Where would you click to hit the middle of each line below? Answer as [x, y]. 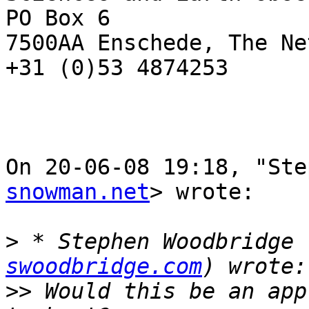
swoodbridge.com [104, 267]
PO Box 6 [58, 18]
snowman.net [78, 192]
